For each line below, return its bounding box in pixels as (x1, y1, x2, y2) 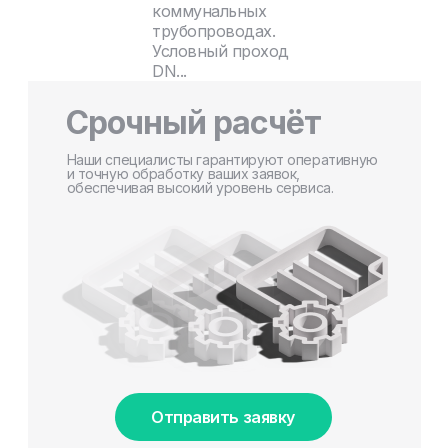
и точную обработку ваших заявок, (66, 164, 301, 182)
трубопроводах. (152, 20, 276, 41)
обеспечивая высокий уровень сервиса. (66, 178, 334, 196)
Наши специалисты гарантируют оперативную (66, 150, 378, 168)
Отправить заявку (151, 406, 295, 427)
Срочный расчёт (65, 102, 322, 142)
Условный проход (152, 40, 289, 61)
